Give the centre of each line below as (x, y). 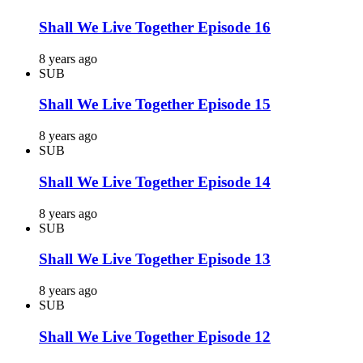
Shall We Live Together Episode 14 (155, 181)
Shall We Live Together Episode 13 (155, 259)
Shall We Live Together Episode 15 (155, 105)
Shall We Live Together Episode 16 (155, 28)
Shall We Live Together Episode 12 (155, 336)
